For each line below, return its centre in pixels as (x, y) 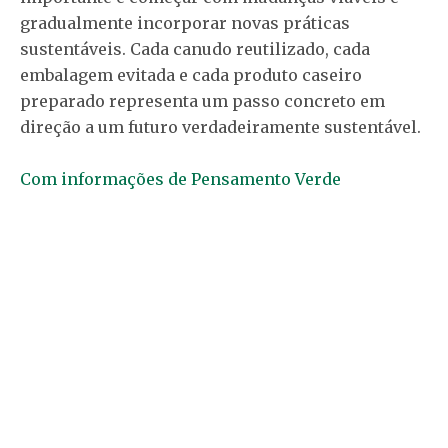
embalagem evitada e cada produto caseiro (191, 75)
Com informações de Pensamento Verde (180, 179)
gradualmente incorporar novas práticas (185, 23)
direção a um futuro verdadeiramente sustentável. (220, 127)
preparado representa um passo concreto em (202, 101)
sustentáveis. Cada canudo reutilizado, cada (195, 49)
